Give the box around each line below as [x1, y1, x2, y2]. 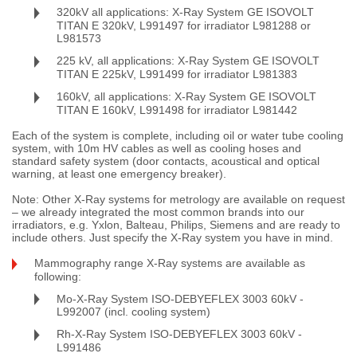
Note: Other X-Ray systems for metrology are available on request [12, 192, 345, 206]
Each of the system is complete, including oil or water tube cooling [12, 128, 343, 142]
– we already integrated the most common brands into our [12, 205, 304, 218]
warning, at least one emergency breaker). [12, 167, 226, 180]
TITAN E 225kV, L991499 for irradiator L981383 [57, 67, 297, 80]
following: [34, 269, 81, 283]
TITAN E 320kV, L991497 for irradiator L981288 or [57, 19, 311, 33]
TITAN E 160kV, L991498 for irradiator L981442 [57, 103, 297, 116]
